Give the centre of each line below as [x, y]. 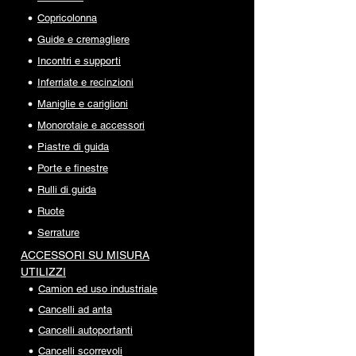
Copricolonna [67, 18]
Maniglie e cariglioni [83, 104]
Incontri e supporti [79, 61]
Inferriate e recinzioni [85, 83]
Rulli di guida [67, 190]
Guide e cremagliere [83, 40]
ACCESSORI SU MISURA [85, 255]
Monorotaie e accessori [91, 126]
